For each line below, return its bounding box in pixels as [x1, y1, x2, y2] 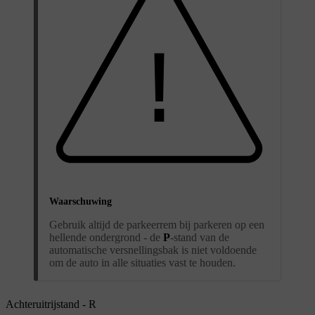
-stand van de [170, 231, 229, 243]
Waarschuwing [49, 195, 112, 207]
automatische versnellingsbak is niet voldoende [49, 243, 257, 256]
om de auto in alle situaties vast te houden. [49, 256, 236, 269]
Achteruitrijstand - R [6, 297, 96, 310]
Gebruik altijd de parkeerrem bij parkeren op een [49, 218, 264, 231]
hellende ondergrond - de [49, 231, 163, 243]
